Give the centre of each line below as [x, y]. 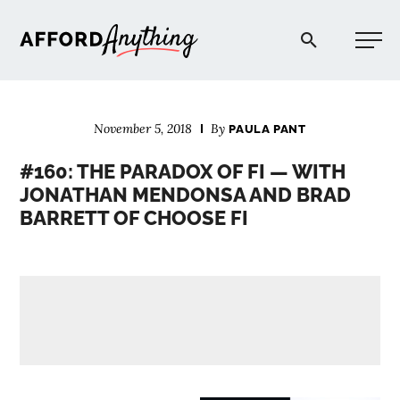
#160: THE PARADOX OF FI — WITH [183, 171]
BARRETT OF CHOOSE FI [134, 218]
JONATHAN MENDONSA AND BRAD [186, 195]
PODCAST [288, 268]
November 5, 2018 [143, 129]
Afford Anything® [266, 29]
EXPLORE [288, 382]
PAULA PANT [267, 129]
